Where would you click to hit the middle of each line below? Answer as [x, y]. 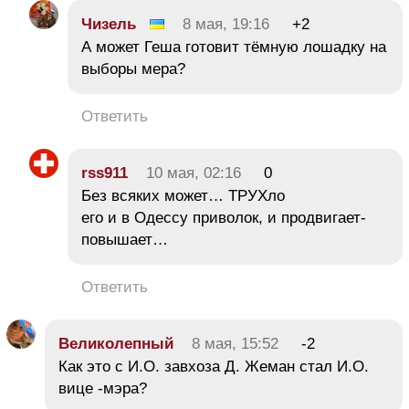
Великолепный [116, 343]
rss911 [105, 173]
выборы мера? [133, 68]
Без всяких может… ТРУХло [183, 195]
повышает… [125, 239]
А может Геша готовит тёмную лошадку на [234, 47]
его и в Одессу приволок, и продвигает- [224, 217]
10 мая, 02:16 [194, 173]
